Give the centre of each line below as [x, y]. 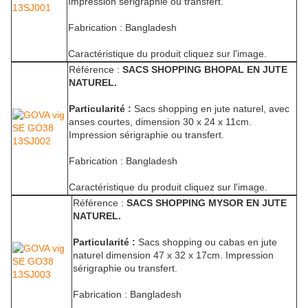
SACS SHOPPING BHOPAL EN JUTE [205, 70]
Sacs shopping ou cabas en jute [206, 242]
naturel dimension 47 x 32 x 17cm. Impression [173, 255]
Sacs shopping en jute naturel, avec [210, 109]
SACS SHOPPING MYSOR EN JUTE [207, 203]
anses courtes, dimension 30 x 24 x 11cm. [160, 122]
